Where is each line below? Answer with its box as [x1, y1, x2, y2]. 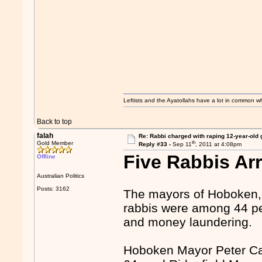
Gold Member [37, 140, 74, 146]
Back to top [37, 118, 73, 126]
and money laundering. [123, 215, 253, 229]
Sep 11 [172, 141, 192, 148]
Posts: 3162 [37, 185, 70, 192]
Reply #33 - [138, 141, 173, 148]
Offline [37, 153, 56, 160]
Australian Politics [37, 173, 85, 179]
